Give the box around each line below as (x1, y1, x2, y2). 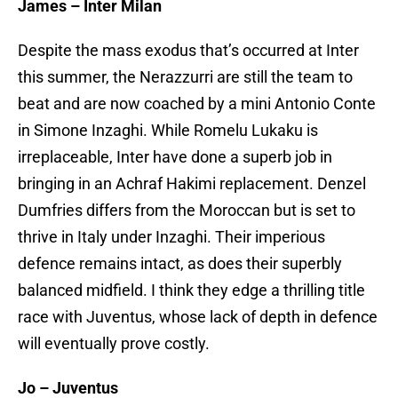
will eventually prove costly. (18, 334, 210, 354)
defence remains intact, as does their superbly (18, 254, 342, 274)
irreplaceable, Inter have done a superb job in (18, 147, 332, 167)
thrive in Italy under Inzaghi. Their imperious (18, 227, 325, 247)
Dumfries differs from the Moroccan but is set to (18, 201, 355, 220)
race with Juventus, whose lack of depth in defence (18, 307, 378, 327)
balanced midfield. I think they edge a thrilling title (18, 281, 365, 300)
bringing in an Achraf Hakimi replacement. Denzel (18, 174, 366, 194)
